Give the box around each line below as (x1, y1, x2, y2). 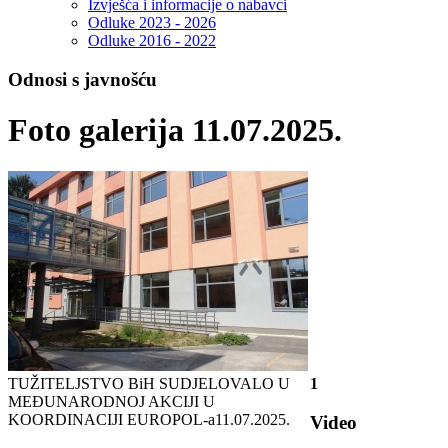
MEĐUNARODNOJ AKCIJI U (8, 392, 215, 410)
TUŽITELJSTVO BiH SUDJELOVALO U (8, 374, 290, 392)
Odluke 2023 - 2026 (88, 14, 216, 32)
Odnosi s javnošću (8, 69, 157, 91)
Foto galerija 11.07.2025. (8, 112, 342, 149)
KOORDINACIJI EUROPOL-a (8, 410, 215, 428)
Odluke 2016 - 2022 (88, 32, 216, 50)
